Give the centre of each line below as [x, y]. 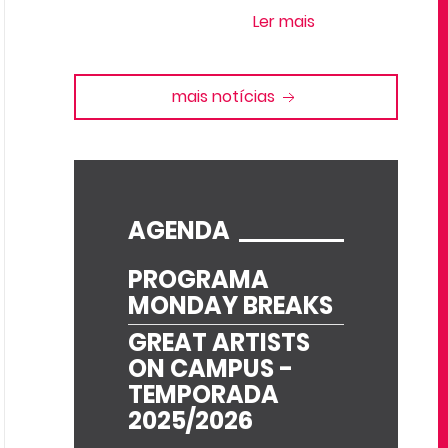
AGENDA [178, 230]
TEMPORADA [203, 394]
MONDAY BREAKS [230, 305]
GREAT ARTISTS [218, 342]
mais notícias [226, 96]
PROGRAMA [198, 279]
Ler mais [284, 21]
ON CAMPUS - [210, 368]
